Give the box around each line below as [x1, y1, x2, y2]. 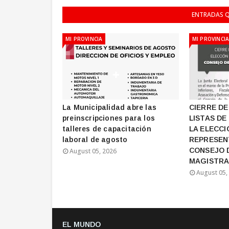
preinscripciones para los [62, 114, 155, 122]
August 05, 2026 [70, 147, 117, 155]
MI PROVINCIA [65, 35, 103, 42]
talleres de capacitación [62, 125, 151, 133]
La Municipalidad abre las [62, 103, 156, 111]
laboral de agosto [62, 135, 128, 144]
